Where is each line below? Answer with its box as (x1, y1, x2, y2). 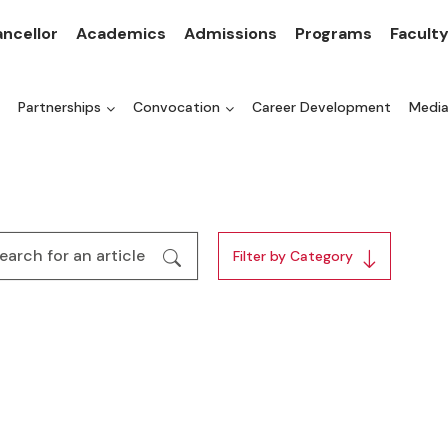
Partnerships (18, 98, 101, 116)
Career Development (252, 98, 391, 116)
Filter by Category (232, 247, 353, 265)
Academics (76, 23, 166, 44)
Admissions (184, 23, 277, 44)
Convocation (133, 98, 220, 116)
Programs (295, 23, 372, 44)
